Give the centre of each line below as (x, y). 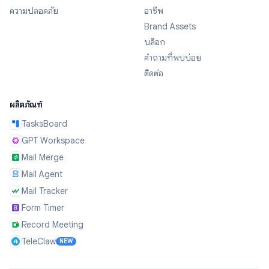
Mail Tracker (45, 191)
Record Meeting (53, 225)
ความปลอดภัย (34, 11)
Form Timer (43, 208)
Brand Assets (170, 27)
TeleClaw (39, 242)
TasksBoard (44, 124)
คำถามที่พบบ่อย (173, 58)
